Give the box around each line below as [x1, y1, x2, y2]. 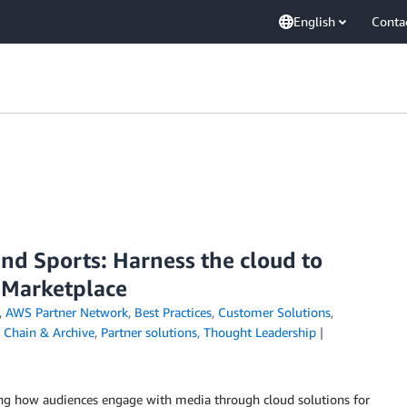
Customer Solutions [217, 304, 331, 320]
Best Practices [134, 304, 212, 320]
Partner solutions [101, 324, 197, 340]
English [293, 14, 335, 29]
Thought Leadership [203, 324, 316, 340]
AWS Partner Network [5, 304, 128, 320]
